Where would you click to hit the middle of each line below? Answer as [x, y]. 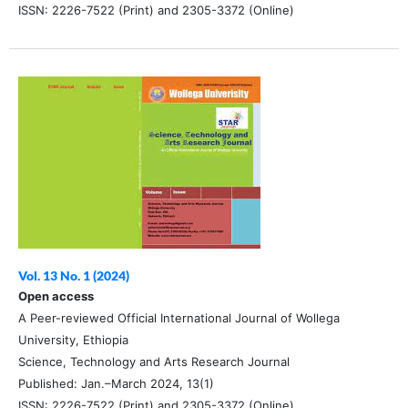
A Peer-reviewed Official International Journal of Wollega [178, 318]
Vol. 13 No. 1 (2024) [73, 276]
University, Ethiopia [73, 340]
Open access [56, 296]
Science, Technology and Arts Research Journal [153, 362]
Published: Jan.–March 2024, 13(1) [116, 384]
